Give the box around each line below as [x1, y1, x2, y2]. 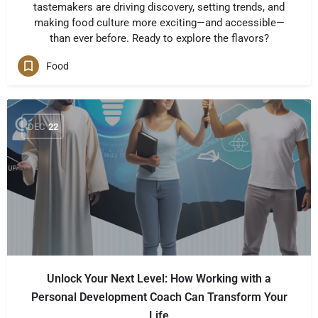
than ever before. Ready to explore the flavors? [49, 32, 269, 45]
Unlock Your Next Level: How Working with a [47, 272, 271, 285]
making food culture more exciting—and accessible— [33, 16, 285, 29]
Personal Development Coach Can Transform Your [31, 290, 287, 304]
